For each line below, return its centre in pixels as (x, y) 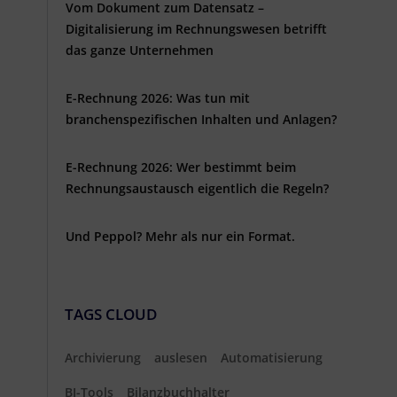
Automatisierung (272, 357)
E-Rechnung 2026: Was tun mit (158, 97)
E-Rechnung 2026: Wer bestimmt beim (181, 167)
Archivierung (103, 357)
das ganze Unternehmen (140, 50)
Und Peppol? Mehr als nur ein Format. (180, 236)
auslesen (181, 357)
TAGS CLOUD (111, 314)
